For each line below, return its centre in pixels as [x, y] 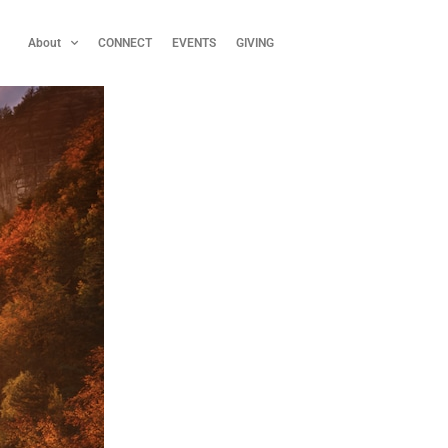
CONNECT [124, 43]
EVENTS [193, 43]
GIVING [254, 43]
